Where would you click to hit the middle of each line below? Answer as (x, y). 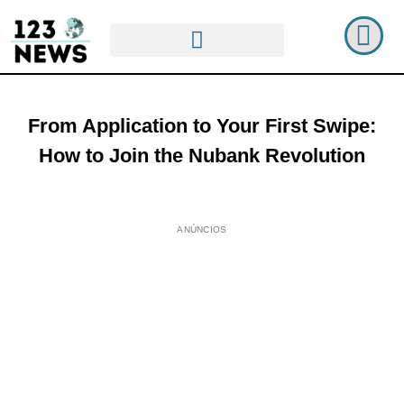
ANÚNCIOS (202, 229)
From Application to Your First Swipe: (202, 125)
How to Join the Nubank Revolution (202, 155)
